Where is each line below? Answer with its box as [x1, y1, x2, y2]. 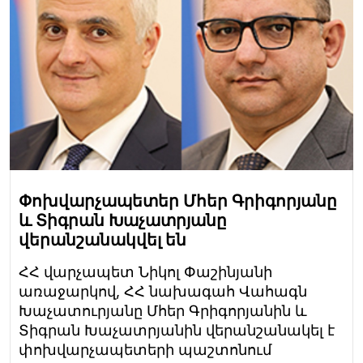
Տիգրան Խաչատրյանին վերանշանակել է [19, 322, 335, 340]
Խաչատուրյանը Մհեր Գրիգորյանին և [19, 302, 307, 320]
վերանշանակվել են [19, 230, 186, 250]
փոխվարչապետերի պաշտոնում [19, 341, 271, 359]
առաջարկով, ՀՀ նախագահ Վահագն [19, 283, 307, 301]
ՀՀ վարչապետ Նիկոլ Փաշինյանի [19, 263, 272, 281]
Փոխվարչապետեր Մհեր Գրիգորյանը [19, 191, 337, 211]
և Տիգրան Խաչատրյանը [19, 211, 227, 231]
